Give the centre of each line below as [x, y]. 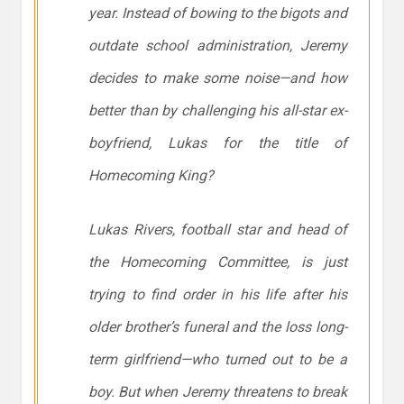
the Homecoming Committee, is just [218, 262]
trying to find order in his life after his [218, 294]
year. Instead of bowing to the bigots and [218, 13]
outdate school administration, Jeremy [218, 45]
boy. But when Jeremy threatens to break [218, 391]
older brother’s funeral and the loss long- [218, 326]
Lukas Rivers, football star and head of [218, 229]
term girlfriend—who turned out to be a [218, 359]
